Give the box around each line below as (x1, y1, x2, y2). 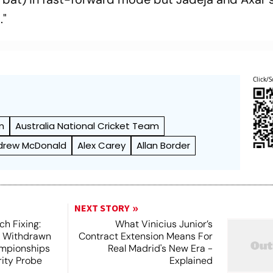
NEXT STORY (74, 202, 129, 215)
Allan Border (136, 139, 191, 152)
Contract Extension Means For (78, 230, 213, 243)
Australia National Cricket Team (15, 119, 160, 132)
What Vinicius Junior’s (115, 218, 213, 230)
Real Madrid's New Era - (107, 242, 213, 255)
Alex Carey (77, 139, 126, 152)
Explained (169, 254, 213, 267)
